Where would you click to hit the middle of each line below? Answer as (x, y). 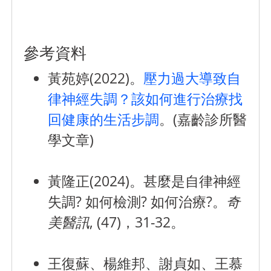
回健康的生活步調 (104, 119)
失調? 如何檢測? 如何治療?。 (137, 202)
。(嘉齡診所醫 (203, 119)
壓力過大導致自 (192, 78)
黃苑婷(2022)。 (96, 78)
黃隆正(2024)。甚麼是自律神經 (145, 181)
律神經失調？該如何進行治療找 (145, 99)
